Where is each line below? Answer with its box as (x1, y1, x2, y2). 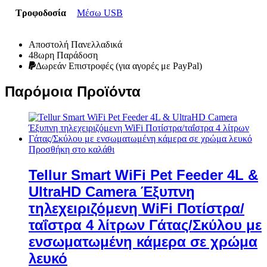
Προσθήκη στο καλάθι (29, 144, 114, 155)
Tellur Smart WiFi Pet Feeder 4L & (29, 166, 258, 183)
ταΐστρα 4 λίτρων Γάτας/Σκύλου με (29, 216, 262, 233)
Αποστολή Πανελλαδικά (29, 39, 122, 50)
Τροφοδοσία (15, 8, 66, 18)
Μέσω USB (77, 8, 123, 18)
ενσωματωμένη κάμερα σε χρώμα (29, 233, 257, 250)
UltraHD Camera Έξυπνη (29, 183, 195, 200)
